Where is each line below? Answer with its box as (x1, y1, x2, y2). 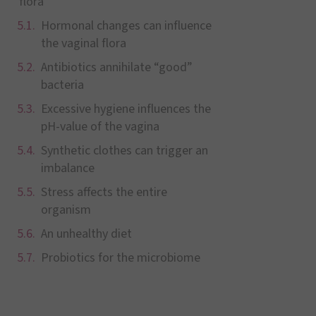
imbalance (40, 159, 95, 177)
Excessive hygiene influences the (40, 100, 211, 118)
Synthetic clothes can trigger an (40, 142, 208, 159)
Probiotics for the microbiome (40, 249, 200, 267)
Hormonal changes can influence (40, 17, 212, 35)
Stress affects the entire (40, 183, 167, 201)
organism (40, 201, 91, 219)
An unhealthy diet (40, 225, 132, 243)
